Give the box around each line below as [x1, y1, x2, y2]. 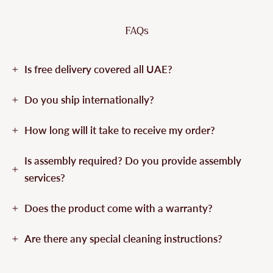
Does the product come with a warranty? [24, 201, 213, 214]
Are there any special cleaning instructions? [24, 232, 222, 245]
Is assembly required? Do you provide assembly [24, 154, 241, 167]
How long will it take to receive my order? [24, 123, 215, 136]
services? [24, 171, 65, 184]
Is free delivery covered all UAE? [24, 62, 172, 76]
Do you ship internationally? [24, 93, 154, 106]
